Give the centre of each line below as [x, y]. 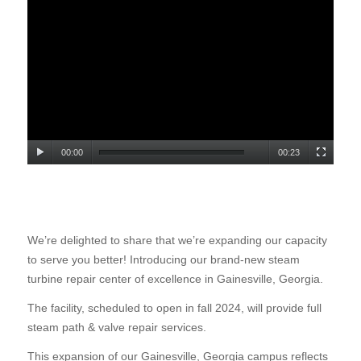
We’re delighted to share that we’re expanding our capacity [177, 240]
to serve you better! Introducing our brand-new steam [163, 259]
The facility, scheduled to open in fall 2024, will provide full [174, 307]
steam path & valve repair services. [116, 327]
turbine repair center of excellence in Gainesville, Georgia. [175, 278]
